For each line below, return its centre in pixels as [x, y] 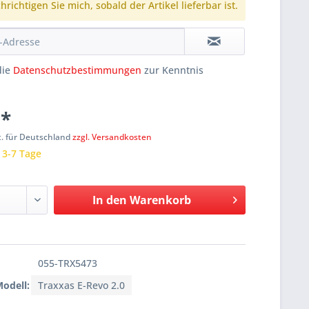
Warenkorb [160, 200]
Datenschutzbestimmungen [78, 70]
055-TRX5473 [68, 263]
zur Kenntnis [173, 70]
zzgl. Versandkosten [112, 137]
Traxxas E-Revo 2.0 [82, 286]
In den [109, 200]
